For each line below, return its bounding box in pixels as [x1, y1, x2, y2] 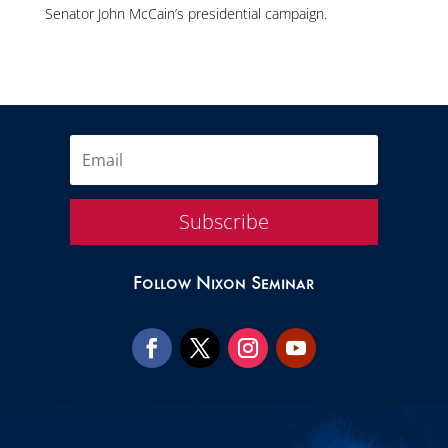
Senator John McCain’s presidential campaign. [44, 3, 327, 23]
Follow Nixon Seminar [133, 275, 315, 296]
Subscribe [178, 207, 269, 235]
